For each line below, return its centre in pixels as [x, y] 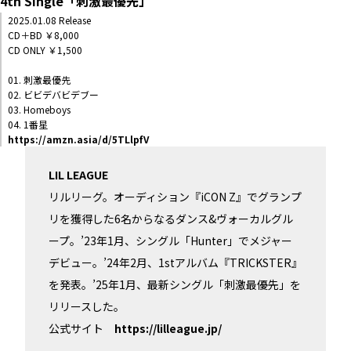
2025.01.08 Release [49, 20]
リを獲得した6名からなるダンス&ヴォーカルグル [171, 218]
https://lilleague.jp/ [168, 328]
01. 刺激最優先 [39, 79]
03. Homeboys [39, 109]
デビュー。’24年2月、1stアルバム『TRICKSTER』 [175, 262]
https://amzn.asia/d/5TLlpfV [78, 139]
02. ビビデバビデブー [53, 94]
